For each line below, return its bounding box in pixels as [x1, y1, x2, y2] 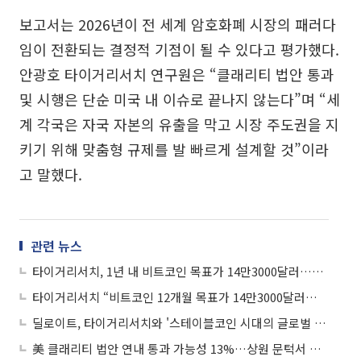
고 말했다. [19, 163, 82, 185]
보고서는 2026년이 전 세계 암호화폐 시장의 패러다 [19, 13, 336, 35]
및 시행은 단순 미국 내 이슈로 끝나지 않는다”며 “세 [19, 88, 340, 110]
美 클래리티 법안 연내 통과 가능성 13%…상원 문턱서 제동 [309, 339, 322, 357]
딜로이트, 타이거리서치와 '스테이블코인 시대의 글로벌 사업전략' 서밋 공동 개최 [314, 313, 326, 331]
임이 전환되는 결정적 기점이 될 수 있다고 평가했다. [19, 38, 339, 60]
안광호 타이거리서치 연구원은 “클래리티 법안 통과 [19, 63, 334, 85]
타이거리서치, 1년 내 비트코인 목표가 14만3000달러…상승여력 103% [312, 262, 324, 280]
